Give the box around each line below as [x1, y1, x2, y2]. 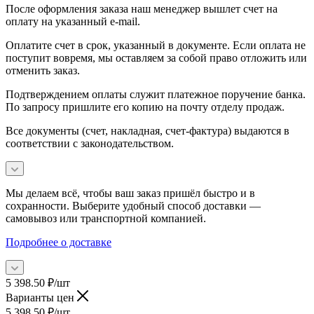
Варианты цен [6, 291, 77, 303]
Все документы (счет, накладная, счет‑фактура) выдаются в [6, 124, 289, 137]
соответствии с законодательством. [6, 137, 174, 149]
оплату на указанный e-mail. [6, 15, 140, 27]
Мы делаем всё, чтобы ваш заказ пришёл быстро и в [6, 186, 255, 199]
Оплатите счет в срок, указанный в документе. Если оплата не [6, 39, 306, 51]
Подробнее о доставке [6, 235, 111, 248]
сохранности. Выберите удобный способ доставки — [6, 199, 261, 212]
